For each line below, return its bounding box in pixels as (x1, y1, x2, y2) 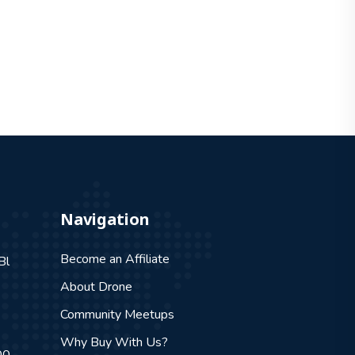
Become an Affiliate (60, 250, 170, 268)
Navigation (60, 208, 150, 230)
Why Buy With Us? (60, 334, 168, 351)
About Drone (60, 278, 132, 296)
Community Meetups (60, 306, 174, 323)
